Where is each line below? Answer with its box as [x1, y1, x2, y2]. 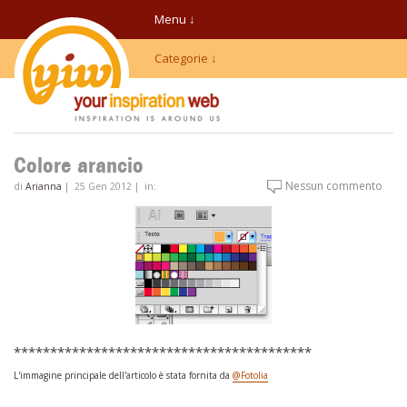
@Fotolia [233, 368, 268, 382]
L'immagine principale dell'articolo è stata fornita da [14, 368, 233, 382]
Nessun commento [285, 177, 382, 194]
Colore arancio [14, 152, 144, 180]
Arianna [25, 180, 62, 194]
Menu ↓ [154, 11, 195, 27]
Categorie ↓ [154, 50, 217, 66]
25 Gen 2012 [74, 180, 132, 194]
